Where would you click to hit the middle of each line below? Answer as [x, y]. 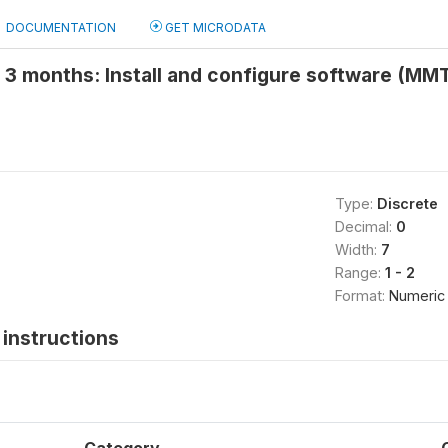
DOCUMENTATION [61, 27]
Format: [361, 295]
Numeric [416, 295]
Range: [359, 272]
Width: [357, 249]
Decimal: [365, 226]
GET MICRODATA [214, 27]
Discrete [407, 203]
